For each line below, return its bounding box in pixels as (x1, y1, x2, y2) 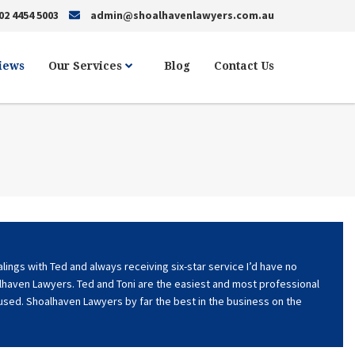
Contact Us (214, 59, 274, 72)
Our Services (48, 59, 126, 72)
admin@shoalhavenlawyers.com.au (88, 8, 274, 22)
